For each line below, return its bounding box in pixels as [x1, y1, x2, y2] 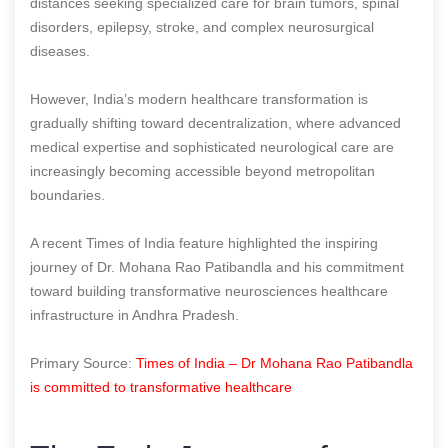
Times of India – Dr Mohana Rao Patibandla [136, 354, 413, 371]
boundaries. [30, 186, 105, 203]
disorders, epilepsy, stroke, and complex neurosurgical [30, 18, 374, 35]
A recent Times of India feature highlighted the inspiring [30, 234, 378, 251]
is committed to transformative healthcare [30, 378, 292, 395]
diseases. [30, 42, 90, 59]
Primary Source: [30, 354, 136, 371]
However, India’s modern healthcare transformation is [30, 90, 368, 107]
